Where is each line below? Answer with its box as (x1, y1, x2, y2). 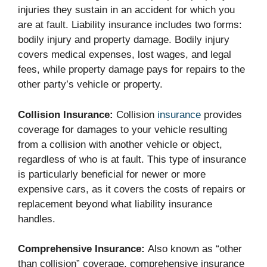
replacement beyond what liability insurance (18, 198, 212, 210)
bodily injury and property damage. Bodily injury (18, 34, 229, 46)
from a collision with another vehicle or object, (18, 138, 222, 150)
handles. (18, 213, 55, 225)
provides (204, 108, 242, 120)
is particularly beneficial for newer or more (18, 168, 206, 180)
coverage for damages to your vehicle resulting (18, 123, 227, 135)
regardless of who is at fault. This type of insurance (18, 153, 246, 165)
